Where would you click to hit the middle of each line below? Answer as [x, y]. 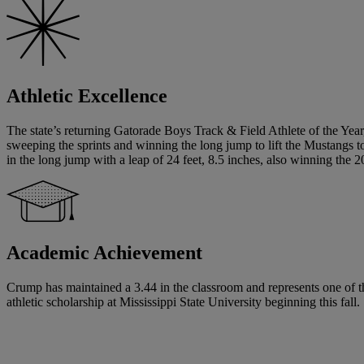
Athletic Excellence [87, 96]
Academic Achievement [104, 253]
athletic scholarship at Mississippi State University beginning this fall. [183, 302]
